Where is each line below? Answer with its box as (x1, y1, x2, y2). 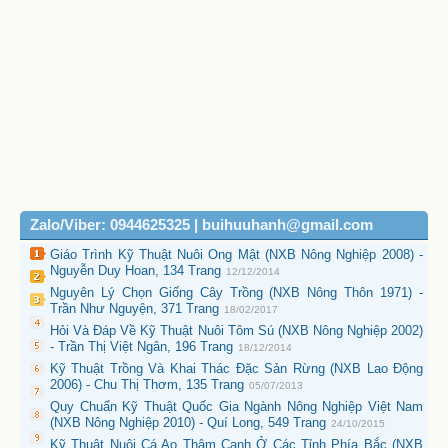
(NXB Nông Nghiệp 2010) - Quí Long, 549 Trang (50, 415, 326, 430)
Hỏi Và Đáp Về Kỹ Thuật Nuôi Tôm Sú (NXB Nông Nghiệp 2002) (50, 323, 423, 338)
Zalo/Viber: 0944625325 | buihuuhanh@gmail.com (30, 217, 373, 233)
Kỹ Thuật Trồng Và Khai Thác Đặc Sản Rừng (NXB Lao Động (50, 361, 423, 376)
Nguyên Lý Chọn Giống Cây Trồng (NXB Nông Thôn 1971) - (50, 285, 423, 300)
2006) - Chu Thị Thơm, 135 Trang (50, 377, 244, 392)
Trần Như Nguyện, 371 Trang (50, 301, 219, 316)
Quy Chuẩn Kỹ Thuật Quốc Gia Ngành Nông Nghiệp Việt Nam (50, 399, 423, 414)
